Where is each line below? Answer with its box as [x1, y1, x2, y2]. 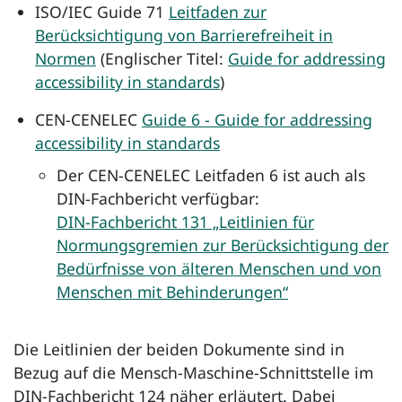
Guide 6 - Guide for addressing [142, 108, 372, 130]
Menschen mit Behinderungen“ [57, 280, 288, 302]
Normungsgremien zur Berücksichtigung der [57, 233, 389, 256]
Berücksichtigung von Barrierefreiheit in [35, 23, 333, 46]
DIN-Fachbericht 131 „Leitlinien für [57, 210, 314, 232]
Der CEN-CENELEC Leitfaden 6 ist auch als [57, 163, 365, 186]
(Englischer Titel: [96, 47, 228, 69]
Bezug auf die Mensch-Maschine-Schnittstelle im [13, 361, 373, 383]
